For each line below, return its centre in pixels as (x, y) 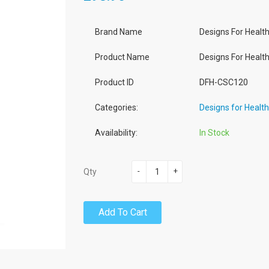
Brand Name (119, 32)
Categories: (116, 107)
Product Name (122, 57)
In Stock (214, 133)
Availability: (116, 133)
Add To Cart (122, 212)
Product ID (114, 82)
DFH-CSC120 (224, 82)
